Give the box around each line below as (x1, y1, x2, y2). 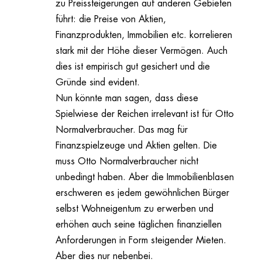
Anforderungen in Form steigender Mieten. (55, 236, 226, 246)
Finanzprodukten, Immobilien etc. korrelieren (55, 30, 232, 40)
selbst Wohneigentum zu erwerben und (55, 204, 213, 214)
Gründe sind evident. (55, 78, 140, 88)
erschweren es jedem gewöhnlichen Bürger (55, 188, 229, 198)
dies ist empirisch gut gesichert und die (55, 62, 210, 72)
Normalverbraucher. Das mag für (55, 125, 188, 135)
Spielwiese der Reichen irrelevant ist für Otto (55, 109, 234, 119)
